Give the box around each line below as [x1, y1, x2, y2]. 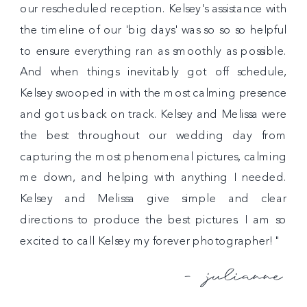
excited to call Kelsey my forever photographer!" [20, 236, 282, 248]
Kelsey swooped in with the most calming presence [20, 88, 287, 100]
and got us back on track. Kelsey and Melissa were [20, 109, 287, 121]
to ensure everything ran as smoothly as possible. [20, 46, 287, 58]
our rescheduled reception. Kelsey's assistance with [20, 3, 287, 16]
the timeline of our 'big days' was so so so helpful [20, 25, 287, 37]
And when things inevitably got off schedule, [20, 66, 287, 79]
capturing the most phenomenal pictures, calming [20, 151, 287, 163]
